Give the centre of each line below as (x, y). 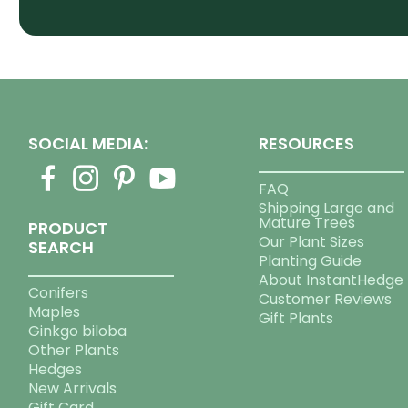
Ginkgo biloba (78, 331)
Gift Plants (296, 319)
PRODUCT (68, 229)
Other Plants (74, 351)
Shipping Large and (327, 209)
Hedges (56, 370)
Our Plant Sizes (312, 242)
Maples (55, 312)
